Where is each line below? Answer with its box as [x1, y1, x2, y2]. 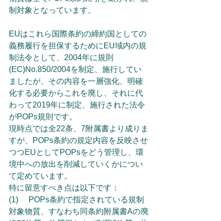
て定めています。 [9, 172, 72, 180]
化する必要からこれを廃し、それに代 [9, 89, 143, 97]
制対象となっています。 [9, 6, 96, 14]
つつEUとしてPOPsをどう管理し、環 [9, 148, 144, 156]
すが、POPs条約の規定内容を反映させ [9, 136, 148, 145]
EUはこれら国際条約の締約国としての [9, 30, 147, 38]
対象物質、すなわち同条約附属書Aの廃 [9, 207, 148, 216]
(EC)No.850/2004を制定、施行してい [9, 65, 142, 74]
